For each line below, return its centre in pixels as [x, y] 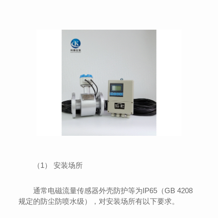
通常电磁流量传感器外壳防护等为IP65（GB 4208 [113, 191]
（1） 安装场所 [58, 165]
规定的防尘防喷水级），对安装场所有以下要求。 [99, 201]
